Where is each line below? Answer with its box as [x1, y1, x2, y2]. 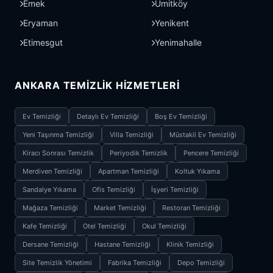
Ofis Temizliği [92, 185, 135, 194]
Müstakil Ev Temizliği [169, 130, 236, 139]
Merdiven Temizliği [23, 166, 82, 175]
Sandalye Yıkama [23, 185, 76, 194]
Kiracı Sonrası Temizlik [23, 148, 94, 157]
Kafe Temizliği [23, 221, 67, 230]
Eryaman [23, 17, 58, 28]
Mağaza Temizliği [23, 203, 78, 212]
